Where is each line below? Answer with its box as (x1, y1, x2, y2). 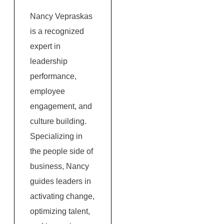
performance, (30, 72, 76, 80)
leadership (30, 57, 67, 65)
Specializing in (30, 132, 82, 140)
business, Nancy (30, 162, 89, 170)
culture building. (30, 117, 86, 125)
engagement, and (30, 102, 92, 110)
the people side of (30, 147, 93, 155)
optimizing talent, (30, 207, 90, 215)
